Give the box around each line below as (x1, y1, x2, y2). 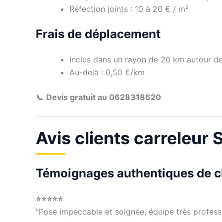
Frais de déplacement (36, 26, 161, 41)
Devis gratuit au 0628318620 (46, 92, 161, 102)
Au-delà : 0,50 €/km (69, 67, 145, 77)
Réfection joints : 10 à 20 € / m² (69, 3, 189, 14)
